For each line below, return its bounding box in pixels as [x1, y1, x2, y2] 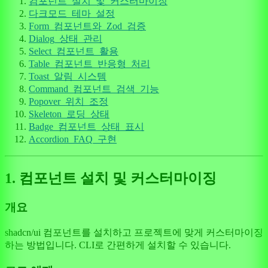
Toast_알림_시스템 [29, 71, 106, 82]
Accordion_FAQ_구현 [29, 134, 117, 145]
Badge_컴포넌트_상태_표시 [29, 121, 144, 132]
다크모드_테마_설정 [29, 8, 115, 19]
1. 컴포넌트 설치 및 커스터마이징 [5, 170, 217, 187]
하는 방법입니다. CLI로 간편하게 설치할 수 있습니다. [5, 239, 231, 250]
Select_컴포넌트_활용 [29, 46, 118, 57]
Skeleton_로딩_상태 [29, 109, 109, 120]
